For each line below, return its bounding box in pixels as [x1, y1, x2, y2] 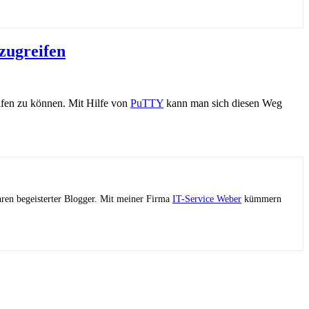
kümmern [241, 194, 281, 205]
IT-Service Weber [172, 194, 241, 205]
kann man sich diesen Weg [163, 97, 282, 110]
